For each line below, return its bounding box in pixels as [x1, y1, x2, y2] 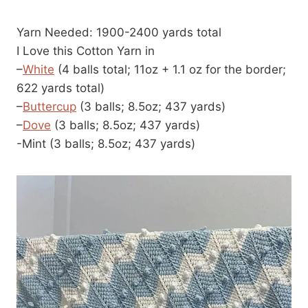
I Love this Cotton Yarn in [16, 43, 158, 58]
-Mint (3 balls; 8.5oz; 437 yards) [16, 136, 199, 151]
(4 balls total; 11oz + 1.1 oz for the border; [54, 62, 286, 76]
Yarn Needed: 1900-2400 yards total [16, 25, 221, 39]
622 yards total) [16, 80, 108, 95]
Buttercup [23, 99, 76, 113]
